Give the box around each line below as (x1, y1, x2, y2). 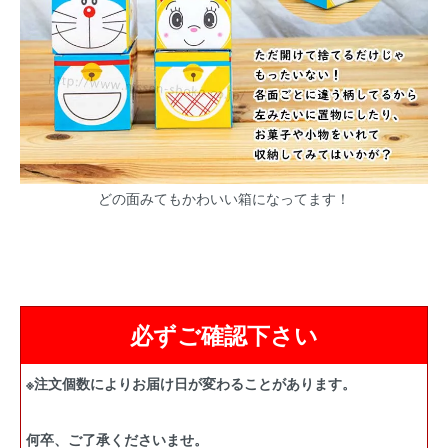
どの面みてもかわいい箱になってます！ (98, 188, 350, 208)
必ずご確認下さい (130, 318, 318, 351)
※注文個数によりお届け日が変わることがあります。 (26, 373, 356, 393)
